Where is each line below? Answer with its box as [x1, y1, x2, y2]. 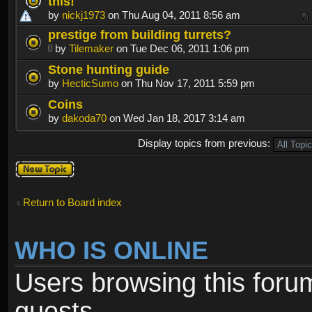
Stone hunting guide [48, 62, 169, 77]
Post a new [15, 160, 65, 173]
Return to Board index [23, 196, 122, 209]
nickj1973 [62, 9, 105, 22]
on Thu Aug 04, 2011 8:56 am [105, 9, 240, 22]
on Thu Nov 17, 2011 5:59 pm [118, 77, 255, 90]
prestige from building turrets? [48, 27, 231, 42]
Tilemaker [69, 42, 114, 55]
